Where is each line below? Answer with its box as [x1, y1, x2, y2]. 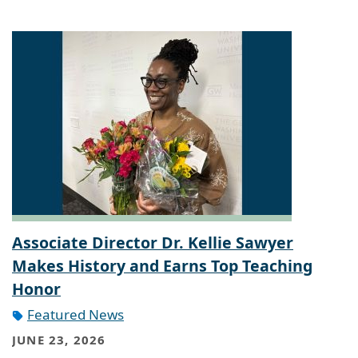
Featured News [27, 304, 124, 324]
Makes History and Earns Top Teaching [12, 254, 312, 276]
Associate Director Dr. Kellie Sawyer [12, 231, 293, 253]
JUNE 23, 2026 [12, 332, 106, 348]
